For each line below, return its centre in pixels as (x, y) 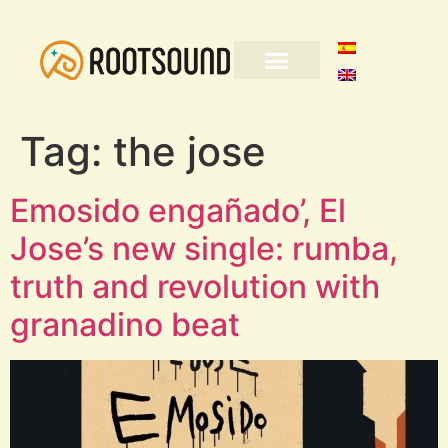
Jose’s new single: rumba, (204, 248)
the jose (189, 151)
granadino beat (125, 324)
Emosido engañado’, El (178, 210)
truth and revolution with (195, 286)
